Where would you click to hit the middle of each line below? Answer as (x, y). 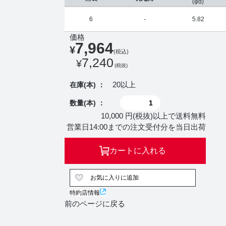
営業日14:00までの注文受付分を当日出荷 (136, 127)
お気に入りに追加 (114, 178)
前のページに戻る (95, 204)
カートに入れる (137, 151)
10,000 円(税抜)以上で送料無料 (153, 116)
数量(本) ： (87, 103)
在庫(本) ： (87, 85)
